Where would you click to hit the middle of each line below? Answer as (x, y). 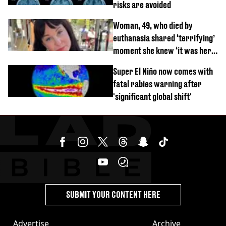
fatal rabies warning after (157, 84)
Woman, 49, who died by (153, 25)
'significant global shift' (152, 96)
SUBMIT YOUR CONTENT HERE (113, 194)
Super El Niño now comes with (163, 71)
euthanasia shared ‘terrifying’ (164, 38)
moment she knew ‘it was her (162, 50)
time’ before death (145, 63)
